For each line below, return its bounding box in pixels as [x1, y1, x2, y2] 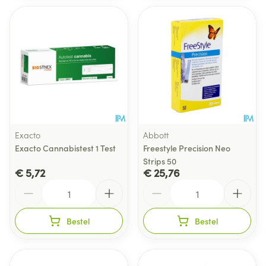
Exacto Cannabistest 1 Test [15, 142, 116, 154]
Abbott [143, 129, 169, 141]
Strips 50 [143, 155, 176, 167]
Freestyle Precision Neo [143, 142, 230, 154]
